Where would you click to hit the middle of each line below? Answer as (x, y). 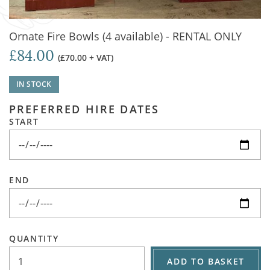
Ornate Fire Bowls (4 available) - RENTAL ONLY (125, 36)
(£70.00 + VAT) (86, 58)
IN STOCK (34, 84)
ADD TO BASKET (206, 261)
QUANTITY (34, 238)
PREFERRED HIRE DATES (84, 109)
